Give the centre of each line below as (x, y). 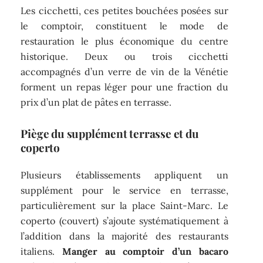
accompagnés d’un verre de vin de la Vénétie (124, 71)
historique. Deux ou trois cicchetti (124, 56)
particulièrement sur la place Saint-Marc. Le (124, 206)
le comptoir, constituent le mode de (124, 26)
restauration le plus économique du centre (124, 41)
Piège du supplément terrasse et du (110, 133)
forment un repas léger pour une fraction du (124, 87)
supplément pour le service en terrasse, (124, 190)
